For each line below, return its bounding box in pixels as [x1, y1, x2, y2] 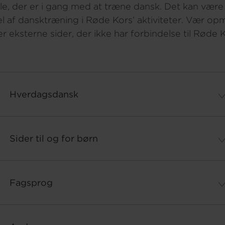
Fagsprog [10, 177, 53, 188]
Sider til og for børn [10, 133, 98, 144]
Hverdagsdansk [10, 89, 78, 99]
